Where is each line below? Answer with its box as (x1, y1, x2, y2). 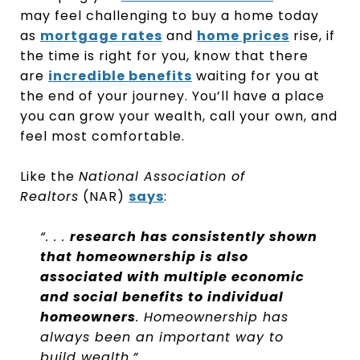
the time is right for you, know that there (20, 46, 309, 65)
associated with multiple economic (39, 267, 305, 286)
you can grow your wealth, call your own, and (20, 106, 337, 125)
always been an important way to (39, 327, 284, 346)
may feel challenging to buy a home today (20, 6, 319, 25)
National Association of (79, 166, 245, 186)
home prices (197, 26, 289, 45)
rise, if (289, 26, 335, 45)
